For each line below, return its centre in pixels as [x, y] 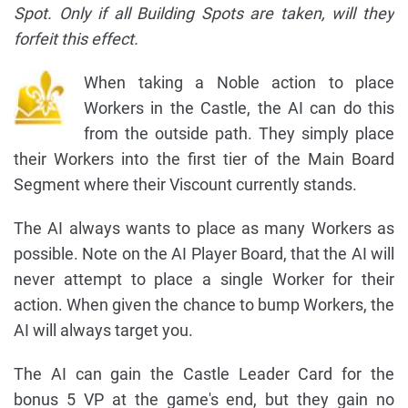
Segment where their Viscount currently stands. [185, 185]
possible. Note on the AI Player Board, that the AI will [204, 254]
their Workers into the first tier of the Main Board [204, 159]
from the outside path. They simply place [239, 134]
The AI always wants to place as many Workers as [204, 229]
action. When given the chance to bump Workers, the [204, 305]
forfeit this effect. [76, 39]
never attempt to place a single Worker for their [204, 280]
